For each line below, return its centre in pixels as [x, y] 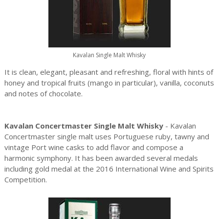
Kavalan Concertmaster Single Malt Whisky [85, 125]
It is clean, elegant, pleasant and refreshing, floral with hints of [109, 72]
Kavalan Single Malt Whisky [109, 55]
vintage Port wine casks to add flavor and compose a [94, 147]
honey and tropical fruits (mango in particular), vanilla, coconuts [109, 82]
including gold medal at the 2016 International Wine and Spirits [109, 168]
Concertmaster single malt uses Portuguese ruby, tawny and [107, 136]
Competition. [25, 179]
